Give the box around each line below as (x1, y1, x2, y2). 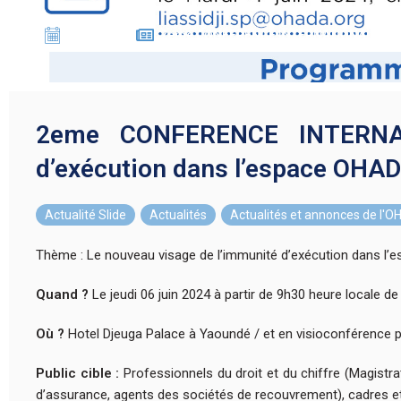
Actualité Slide (45, 207, 126, 222)
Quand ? (36, 286, 89, 303)
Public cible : (36, 364, 124, 381)
